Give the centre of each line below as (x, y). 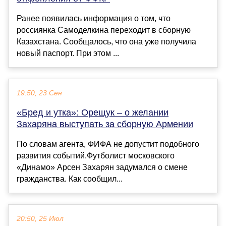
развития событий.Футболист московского (96, 155)
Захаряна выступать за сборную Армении (105, 124)
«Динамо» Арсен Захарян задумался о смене (102, 167)
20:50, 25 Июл (40, 218)
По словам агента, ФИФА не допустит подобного (108, 144)
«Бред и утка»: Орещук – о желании (93, 112)
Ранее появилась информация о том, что (94, 18)
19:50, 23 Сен (39, 93)
